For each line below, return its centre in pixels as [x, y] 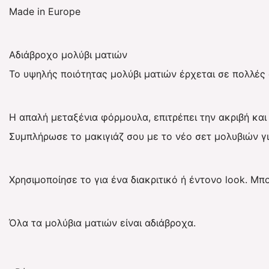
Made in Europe [45, 11]
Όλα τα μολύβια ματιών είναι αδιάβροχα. [102, 222]
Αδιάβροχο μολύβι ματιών [68, 54]
